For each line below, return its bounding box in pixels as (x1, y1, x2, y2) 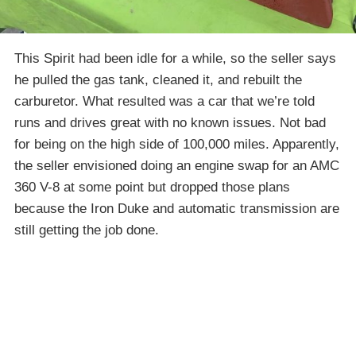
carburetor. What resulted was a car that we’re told (14, 93, 315, 109)
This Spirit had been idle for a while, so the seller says (14, 50, 336, 66)
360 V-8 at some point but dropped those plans (14, 179, 290, 195)
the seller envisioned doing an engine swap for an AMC (14, 157, 339, 173)
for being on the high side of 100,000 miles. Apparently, (14, 136, 339, 152)
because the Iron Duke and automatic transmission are (14, 200, 339, 216)
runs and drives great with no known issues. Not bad (14, 114, 326, 130)
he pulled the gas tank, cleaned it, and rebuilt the (14, 72, 302, 87)
